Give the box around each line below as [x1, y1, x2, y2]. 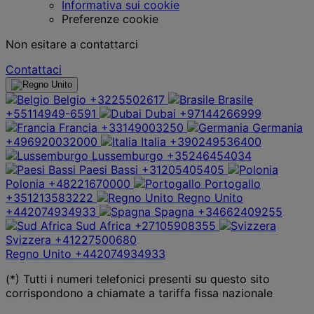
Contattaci [6, 62, 62, 76]
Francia [59, 120, 97, 135]
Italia [141, 134, 166, 149]
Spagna [154, 204, 194, 219]
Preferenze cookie [62, 11, 158, 26]
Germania [252, 120, 303, 135]
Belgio [53, 92, 86, 107]
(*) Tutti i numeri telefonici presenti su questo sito [6, 271, 270, 286]
